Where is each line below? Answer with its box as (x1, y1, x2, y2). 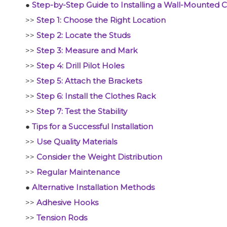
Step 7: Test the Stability (36, 106, 127, 116)
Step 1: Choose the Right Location (36, 15, 166, 25)
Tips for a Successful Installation (32, 122, 153, 131)
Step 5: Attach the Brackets (36, 76, 142, 86)
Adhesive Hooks (36, 198, 98, 207)
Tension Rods (36, 213, 87, 222)
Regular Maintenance (36, 167, 120, 177)
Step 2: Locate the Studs (36, 30, 130, 40)
